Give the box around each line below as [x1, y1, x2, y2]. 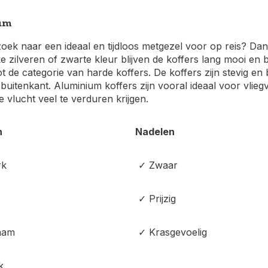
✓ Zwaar [135, 159, 178, 171]
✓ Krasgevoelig [135, 226, 207, 238]
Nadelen [135, 126, 175, 138]
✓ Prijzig [135, 193, 176, 205]
